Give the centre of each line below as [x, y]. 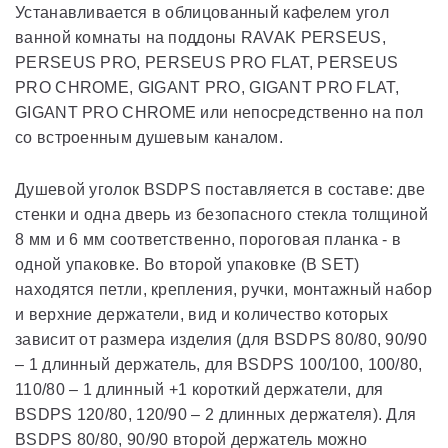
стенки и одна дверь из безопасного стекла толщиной [221, 214]
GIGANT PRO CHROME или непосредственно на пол [219, 112]
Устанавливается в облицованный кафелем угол [202, 12]
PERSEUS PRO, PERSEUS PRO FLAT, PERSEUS [207, 62]
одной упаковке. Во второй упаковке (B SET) [187, 264]
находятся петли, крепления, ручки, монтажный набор [223, 289]
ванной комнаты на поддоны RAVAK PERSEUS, [201, 37]
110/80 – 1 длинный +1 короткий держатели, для [199, 389]
